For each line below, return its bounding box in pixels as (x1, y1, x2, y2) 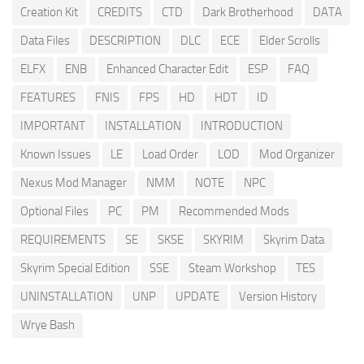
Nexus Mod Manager (20, 175, 127, 190)
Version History (239, 288, 317, 304)
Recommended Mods (179, 203, 289, 219)
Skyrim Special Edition (20, 260, 130, 275)
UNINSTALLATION (20, 288, 113, 304)
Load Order (142, 146, 198, 162)
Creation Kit (20, 4, 78, 19)
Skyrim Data (263, 232, 324, 247)
